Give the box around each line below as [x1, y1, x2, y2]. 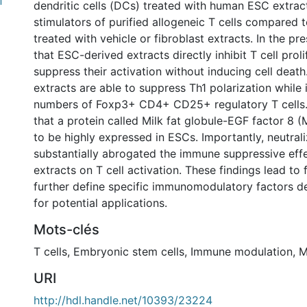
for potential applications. [34, 196, 167, 210]
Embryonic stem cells [73, 245, 184, 258]
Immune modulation [191, 245, 293, 258]
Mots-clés [34, 221, 99, 238]
